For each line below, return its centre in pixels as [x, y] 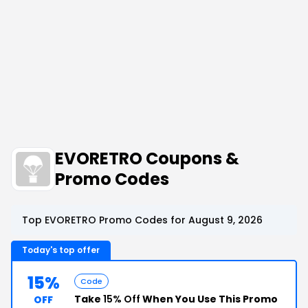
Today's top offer [61, 250]
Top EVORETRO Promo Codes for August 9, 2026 [142, 220]
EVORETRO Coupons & [147, 158]
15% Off [122, 299]
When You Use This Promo [209, 299]
